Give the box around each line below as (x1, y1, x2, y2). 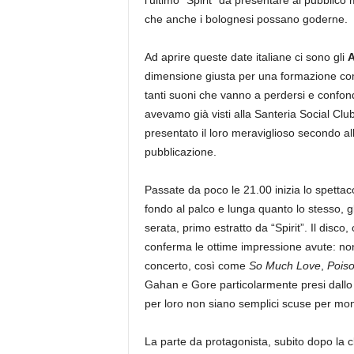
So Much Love (248, 259, 321, 273)
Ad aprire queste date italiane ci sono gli (144, 51, 348, 64)
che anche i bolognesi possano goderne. (144, 13, 348, 26)
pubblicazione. (144, 145, 217, 159)
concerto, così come (144, 259, 249, 273)
